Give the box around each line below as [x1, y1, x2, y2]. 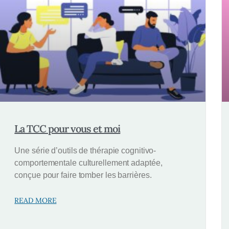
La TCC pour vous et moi [14, 122, 121, 135]
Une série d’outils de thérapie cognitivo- [14, 146, 156, 155]
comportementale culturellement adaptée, [14, 158, 163, 168]
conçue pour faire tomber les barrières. [14, 171, 152, 180]
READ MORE [14, 196, 57, 205]
